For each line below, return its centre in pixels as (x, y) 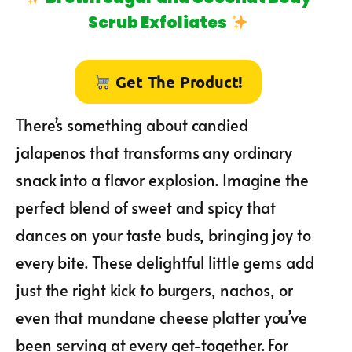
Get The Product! (180, 81)
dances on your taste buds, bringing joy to (163, 235)
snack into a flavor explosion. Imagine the (162, 180)
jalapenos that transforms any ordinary (154, 152)
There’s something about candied (132, 125)
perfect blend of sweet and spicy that (146, 207)
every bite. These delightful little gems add (165, 262)
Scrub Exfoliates (158, 22)
